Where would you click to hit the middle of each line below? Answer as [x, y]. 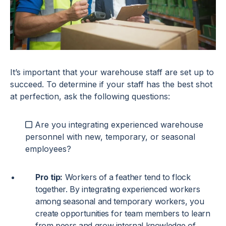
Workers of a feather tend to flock [127, 177]
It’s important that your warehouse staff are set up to [112, 72]
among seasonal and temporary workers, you [120, 201]
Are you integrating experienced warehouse [118, 124]
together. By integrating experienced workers [118, 189]
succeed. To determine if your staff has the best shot [111, 84]
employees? [48, 149]
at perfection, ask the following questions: [90, 96]
